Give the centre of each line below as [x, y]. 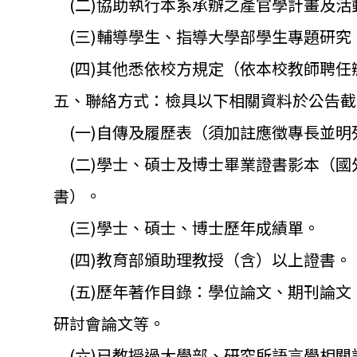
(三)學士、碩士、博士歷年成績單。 [186, 227]
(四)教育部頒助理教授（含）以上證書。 [202, 259]
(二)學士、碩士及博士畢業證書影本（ [194, 163]
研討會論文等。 [109, 323]
